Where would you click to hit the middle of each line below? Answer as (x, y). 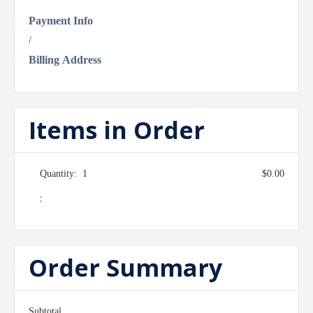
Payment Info (61, 21)
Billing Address (65, 60)
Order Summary (125, 268)
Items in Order (117, 130)
